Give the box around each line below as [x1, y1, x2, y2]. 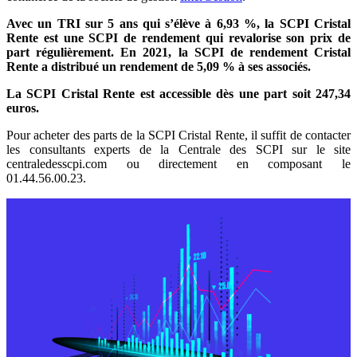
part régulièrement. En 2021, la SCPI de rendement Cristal [6, 45, 351, 59]
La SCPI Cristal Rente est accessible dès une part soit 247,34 [6, 86, 351, 100]
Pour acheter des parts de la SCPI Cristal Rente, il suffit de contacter [6, 127, 351, 142]
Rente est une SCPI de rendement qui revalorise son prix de [6, 30, 351, 45]
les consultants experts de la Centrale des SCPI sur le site [6, 142, 351, 156]
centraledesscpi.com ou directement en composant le [6, 156, 351, 171]
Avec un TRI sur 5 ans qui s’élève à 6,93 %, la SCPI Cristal [6, 16, 351, 30]
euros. [6, 100, 39, 115]
